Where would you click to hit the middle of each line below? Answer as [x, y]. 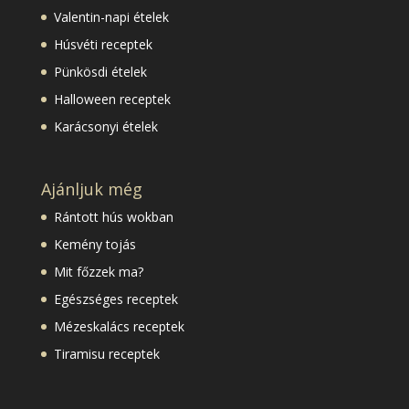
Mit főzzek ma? [98, 272]
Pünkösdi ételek [100, 72]
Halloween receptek [112, 100]
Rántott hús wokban [113, 217]
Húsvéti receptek [103, 45]
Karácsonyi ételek [105, 127]
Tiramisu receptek [106, 354]
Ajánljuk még [91, 189]
